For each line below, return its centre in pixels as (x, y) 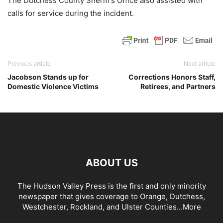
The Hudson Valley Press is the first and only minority (111, 186)
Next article (200, 63)
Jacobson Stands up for (48, 77)
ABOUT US (111, 163)
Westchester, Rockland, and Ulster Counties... (102, 207)
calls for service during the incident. (71, 13)
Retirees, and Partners (178, 86)
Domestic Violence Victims (53, 86)
